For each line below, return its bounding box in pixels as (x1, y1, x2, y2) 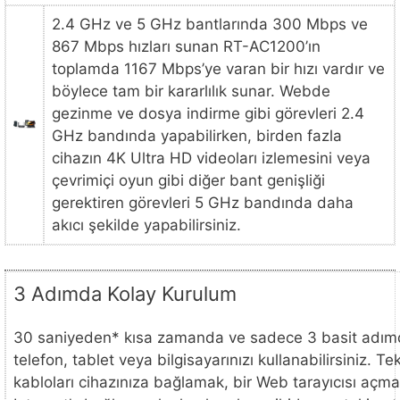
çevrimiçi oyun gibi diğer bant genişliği (52, 171, 325, 190)
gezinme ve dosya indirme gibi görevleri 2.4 (52, 104, 364, 123)
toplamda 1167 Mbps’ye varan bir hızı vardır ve (52, 60, 385, 79)
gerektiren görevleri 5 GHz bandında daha (52, 194, 354, 212)
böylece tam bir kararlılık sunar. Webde (52, 82, 330, 101)
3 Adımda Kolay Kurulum (13, 282, 237, 306)
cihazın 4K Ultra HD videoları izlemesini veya (52, 149, 371, 168)
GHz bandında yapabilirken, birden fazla (52, 127, 342, 146)
